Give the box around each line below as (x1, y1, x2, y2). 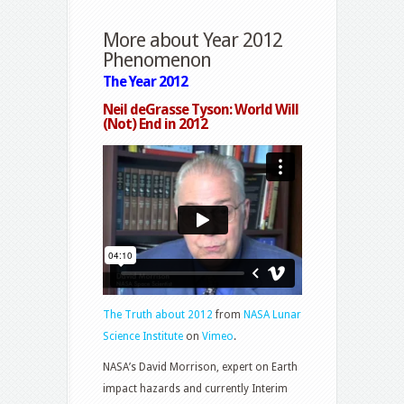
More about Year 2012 (103, 28, 282, 51)
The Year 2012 (103, 72, 188, 90)
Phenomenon (103, 48, 211, 71)
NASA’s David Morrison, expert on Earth (103, 360, 298, 373)
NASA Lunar (243, 308, 301, 321)
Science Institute (103, 329, 183, 343)
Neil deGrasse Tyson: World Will (103, 100, 298, 118)
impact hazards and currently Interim (103, 381, 288, 395)
